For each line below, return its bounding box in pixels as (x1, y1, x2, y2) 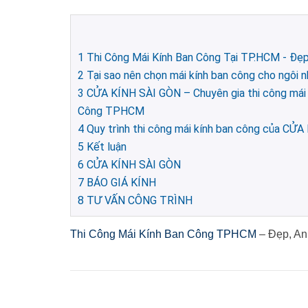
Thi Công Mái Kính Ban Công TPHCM (70, 228, 259, 240)
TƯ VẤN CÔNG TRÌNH (84, 193, 192, 207)
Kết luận (84, 140, 126, 153)
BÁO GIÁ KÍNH (84, 175, 156, 189)
